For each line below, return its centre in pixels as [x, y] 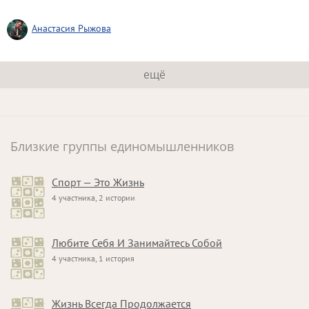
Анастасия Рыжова [71, 29]
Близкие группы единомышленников [122, 147]
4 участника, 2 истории [93, 198]
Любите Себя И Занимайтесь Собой [137, 243]
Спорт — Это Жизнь [98, 182]
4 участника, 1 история [93, 259]
